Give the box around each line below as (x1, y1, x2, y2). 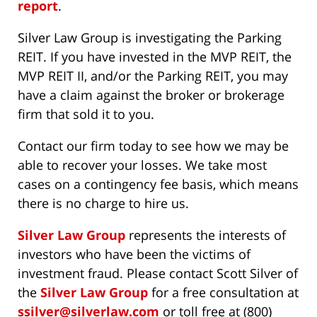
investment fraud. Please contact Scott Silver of (18, 265, 298, 282)
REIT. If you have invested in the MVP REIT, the (18, 48, 292, 66)
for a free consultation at (148, 284, 299, 301)
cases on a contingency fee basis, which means (18, 175, 299, 193)
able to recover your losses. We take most (18, 156, 267, 174)
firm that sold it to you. (18, 105, 154, 123)
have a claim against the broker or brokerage (18, 86, 284, 104)
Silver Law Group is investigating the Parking (18, 29, 282, 47)
